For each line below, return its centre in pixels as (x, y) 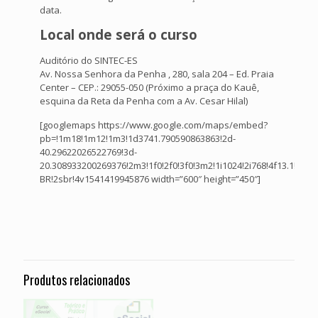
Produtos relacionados (77, 280)
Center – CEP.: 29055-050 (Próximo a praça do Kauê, (150, 88)
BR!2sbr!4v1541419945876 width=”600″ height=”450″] (150, 179)
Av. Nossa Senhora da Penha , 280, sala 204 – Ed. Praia (157, 74)
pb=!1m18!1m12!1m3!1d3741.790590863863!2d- (138, 139)
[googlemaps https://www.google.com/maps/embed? (154, 125)
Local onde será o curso (119, 35)
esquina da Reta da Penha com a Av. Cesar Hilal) (144, 101)
